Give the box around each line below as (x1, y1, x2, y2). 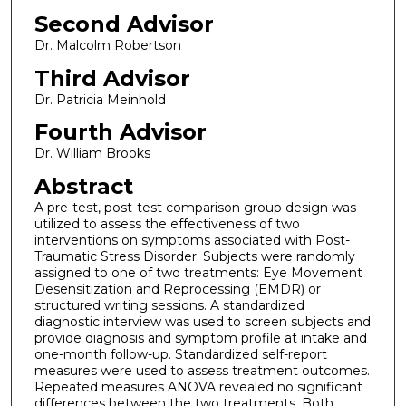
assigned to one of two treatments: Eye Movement (34, 264, 362, 281)
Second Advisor (34, 10, 214, 37)
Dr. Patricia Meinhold (34, 91, 166, 108)
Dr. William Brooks (34, 145, 150, 162)
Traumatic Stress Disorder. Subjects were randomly (34, 247, 355, 265)
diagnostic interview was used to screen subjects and (34, 313, 371, 330)
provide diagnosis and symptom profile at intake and (34, 329, 367, 346)
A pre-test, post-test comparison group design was (34, 198, 356, 216)
